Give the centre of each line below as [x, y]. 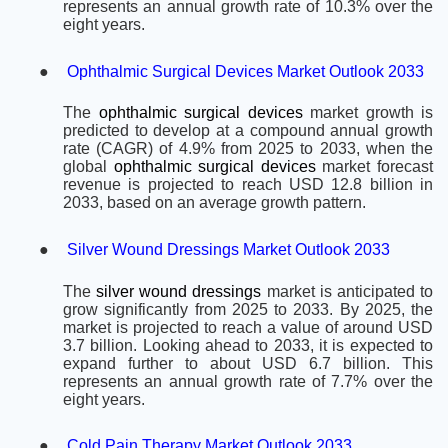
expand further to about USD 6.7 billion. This [248, 363]
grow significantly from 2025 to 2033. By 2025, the [248, 309]
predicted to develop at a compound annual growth [248, 131]
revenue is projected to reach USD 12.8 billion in [248, 185]
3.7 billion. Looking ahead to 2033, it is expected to [248, 345]
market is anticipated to [350, 291]
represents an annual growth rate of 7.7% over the [248, 381]
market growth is [371, 113]
